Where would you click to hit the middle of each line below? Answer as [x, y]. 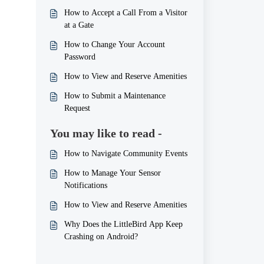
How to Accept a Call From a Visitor [126, 13]
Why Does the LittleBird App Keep [123, 224]
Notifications [85, 185]
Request [77, 108]
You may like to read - [106, 133]
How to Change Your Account [114, 44]
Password [80, 57]
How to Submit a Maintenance [115, 96]
